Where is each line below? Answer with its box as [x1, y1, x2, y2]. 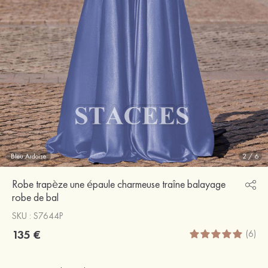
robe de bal [12, 190, 59, 204]
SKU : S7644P [12, 209, 63, 222]
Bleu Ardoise [11, 151, 46, 161]
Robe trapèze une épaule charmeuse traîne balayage [12, 176, 226, 191]
